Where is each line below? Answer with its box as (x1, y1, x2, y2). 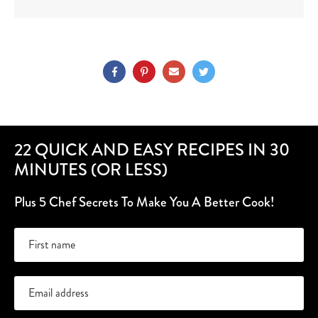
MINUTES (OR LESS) (14, 158, 168, 182)
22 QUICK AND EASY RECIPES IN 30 (14, 138, 290, 163)
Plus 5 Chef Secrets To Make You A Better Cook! (14, 192, 275, 212)
